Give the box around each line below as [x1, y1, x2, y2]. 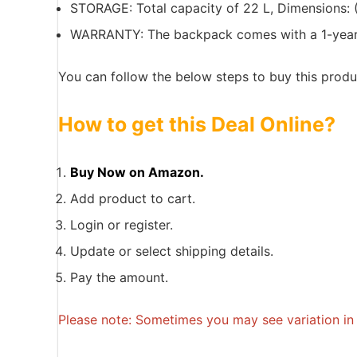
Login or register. [70, 217, 173, 233]
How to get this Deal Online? [58, 112, 335, 136]
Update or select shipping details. [70, 243, 273, 259]
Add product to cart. [70, 190, 195, 206]
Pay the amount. [70, 269, 168, 285]
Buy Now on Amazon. [70, 164, 204, 180]
